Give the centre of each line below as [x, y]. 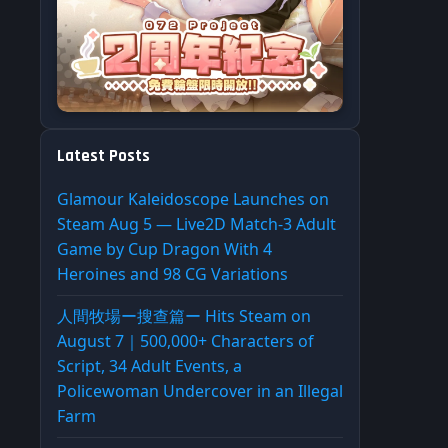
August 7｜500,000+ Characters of [185, 341]
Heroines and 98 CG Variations [172, 274]
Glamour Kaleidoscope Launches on [193, 199]
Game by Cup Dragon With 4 [164, 249]
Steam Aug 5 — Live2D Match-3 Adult [196, 224]
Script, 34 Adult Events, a [149, 366]
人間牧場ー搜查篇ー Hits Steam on [184, 316]
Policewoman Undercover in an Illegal [200, 391]
